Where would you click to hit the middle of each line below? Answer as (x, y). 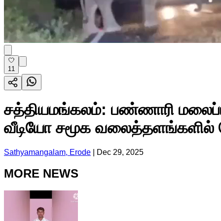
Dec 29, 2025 (120, 152)
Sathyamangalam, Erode (47, 152)
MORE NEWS (41, 173)
